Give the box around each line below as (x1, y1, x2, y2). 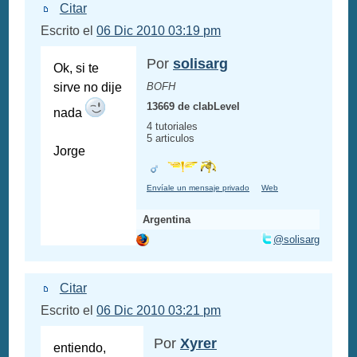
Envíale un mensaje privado (147, 183, 249, 193)
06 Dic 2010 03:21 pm (96, 304, 222, 318)
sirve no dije (53, 80, 123, 95)
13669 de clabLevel (147, 100, 240, 113)
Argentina (143, 214, 191, 226)
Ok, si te (53, 61, 100, 76)
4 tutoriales (147, 120, 198, 133)
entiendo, (53, 341, 107, 355)
